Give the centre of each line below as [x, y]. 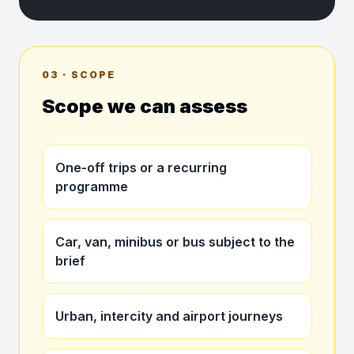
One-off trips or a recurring [141, 168]
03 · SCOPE [79, 75]
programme [92, 186]
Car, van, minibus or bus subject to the [175, 242]
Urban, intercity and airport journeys [169, 316]
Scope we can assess [145, 106]
